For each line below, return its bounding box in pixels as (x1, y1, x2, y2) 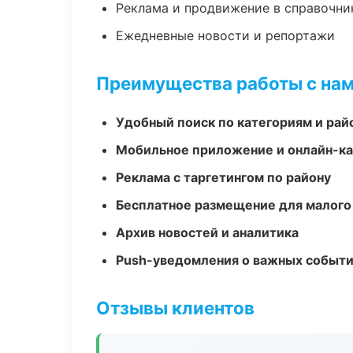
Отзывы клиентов (96, 297, 255, 318)
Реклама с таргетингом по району (116, 169, 331, 185)
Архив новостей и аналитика (116, 225, 299, 240)
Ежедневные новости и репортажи (116, 28, 335, 43)
